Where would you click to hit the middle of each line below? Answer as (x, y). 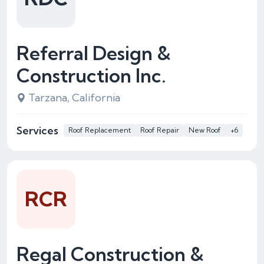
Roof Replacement (100, 130)
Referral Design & (94, 53)
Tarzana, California (74, 98)
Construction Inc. (91, 75)
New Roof (205, 130)
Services (37, 130)
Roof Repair (160, 130)
